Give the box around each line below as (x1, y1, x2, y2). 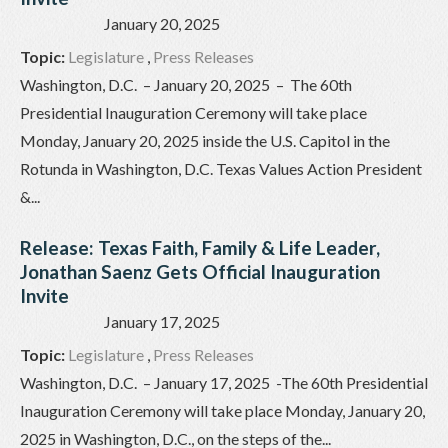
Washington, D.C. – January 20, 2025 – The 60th (20, 75, 352, 95)
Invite (20, 284, 77, 308)
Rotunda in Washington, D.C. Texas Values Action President (20, 159, 422, 179)
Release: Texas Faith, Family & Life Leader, (20, 236, 380, 260)
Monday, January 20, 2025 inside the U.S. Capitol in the (20, 131, 390, 151)
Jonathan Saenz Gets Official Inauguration (20, 260, 380, 284)
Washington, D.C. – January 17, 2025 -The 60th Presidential (20, 373, 428, 393)
